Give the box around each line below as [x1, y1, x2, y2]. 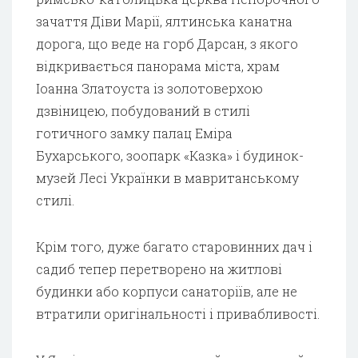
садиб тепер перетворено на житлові [36, 260, 282, 277]
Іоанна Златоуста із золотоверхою [36, 79, 263, 97]
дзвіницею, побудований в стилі [36, 101, 250, 119]
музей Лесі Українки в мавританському [36, 169, 299, 186]
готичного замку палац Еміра [36, 124, 233, 141]
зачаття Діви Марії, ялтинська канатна [36, 12, 292, 30]
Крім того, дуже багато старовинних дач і [36, 237, 312, 255]
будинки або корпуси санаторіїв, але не [36, 282, 297, 300]
